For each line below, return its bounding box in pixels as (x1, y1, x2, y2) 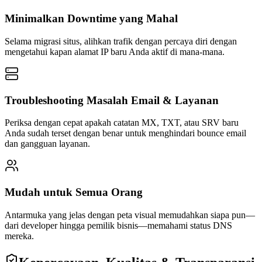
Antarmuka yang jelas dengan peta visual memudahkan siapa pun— (5, 209, 255, 220)
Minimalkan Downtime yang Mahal (5, 12, 178, 25)
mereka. (5, 230, 34, 241)
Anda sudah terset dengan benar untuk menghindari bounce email (5, 128, 246, 139)
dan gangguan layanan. (5, 139, 90, 149)
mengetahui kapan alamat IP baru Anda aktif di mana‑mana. (5, 46, 225, 57)
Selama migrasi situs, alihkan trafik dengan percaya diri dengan (5, 36, 237, 46)
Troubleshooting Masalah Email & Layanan (5, 94, 219, 106)
